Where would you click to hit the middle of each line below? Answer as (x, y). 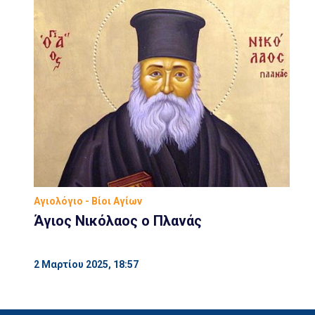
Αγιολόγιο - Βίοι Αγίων (88, 201)
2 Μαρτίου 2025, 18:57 (86, 264)
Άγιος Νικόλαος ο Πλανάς (118, 220)
